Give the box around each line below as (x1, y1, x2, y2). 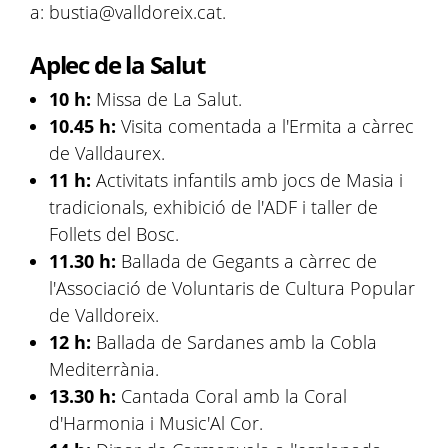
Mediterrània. (49, 357, 160, 381)
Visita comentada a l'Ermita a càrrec (116, 114, 415, 138)
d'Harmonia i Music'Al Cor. (49, 411, 264, 435)
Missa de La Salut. (91, 87, 243, 111)
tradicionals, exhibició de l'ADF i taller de (49, 195, 379, 219)
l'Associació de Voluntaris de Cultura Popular (49, 276, 416, 300)
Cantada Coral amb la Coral (121, 384, 348, 408)
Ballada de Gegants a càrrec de (121, 249, 378, 273)
